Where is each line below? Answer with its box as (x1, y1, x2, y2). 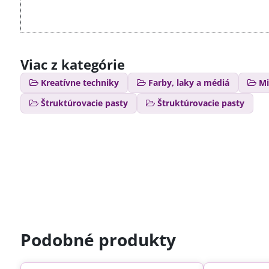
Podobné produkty (20, 228, 176, 251)
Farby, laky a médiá (148, 77, 229, 88)
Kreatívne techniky (40, 77, 119, 88)
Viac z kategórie (20, 55, 125, 73)
